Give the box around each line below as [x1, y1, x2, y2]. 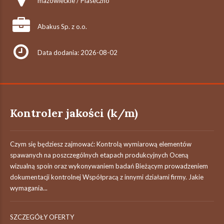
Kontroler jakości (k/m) [10, 106, 138, 120]
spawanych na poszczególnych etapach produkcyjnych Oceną [10, 151, 188, 159]
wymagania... [10, 184, 47, 192]
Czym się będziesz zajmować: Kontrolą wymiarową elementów [10, 140, 191, 148]
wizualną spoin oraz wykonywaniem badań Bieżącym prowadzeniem [10, 162, 208, 170]
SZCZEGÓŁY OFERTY [10, 213, 74, 221]
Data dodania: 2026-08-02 [37, 48, 117, 56]
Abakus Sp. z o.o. [37, 22, 87, 30]
